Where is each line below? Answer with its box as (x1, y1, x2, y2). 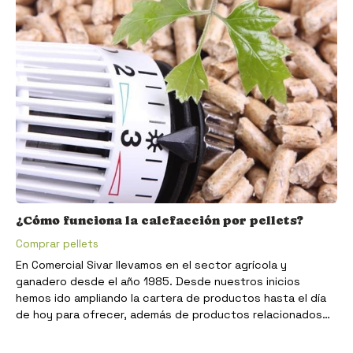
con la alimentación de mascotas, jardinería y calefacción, (16, 324, 328, 339)
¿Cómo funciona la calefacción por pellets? (16, 212, 303, 228)
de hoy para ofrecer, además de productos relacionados (16, 307, 322, 322)
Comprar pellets (16, 236, 98, 251)
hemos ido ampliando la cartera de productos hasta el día (16, 291, 326, 306)
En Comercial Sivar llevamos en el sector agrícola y (16, 258, 287, 273)
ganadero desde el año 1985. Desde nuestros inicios (16, 274, 300, 289)
